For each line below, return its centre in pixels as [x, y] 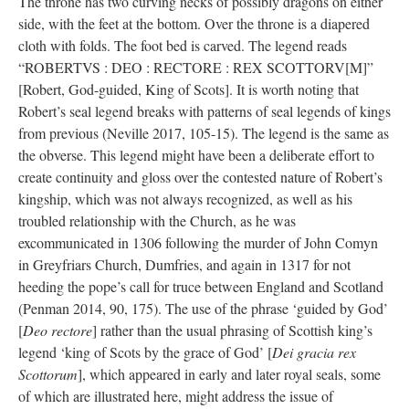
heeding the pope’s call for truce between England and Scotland [201, 286]
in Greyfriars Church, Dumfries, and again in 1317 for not [184, 264]
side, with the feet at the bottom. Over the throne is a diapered [194, 23]
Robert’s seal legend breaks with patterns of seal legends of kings [204, 110]
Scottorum [48, 373]
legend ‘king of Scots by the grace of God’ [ [145, 351]
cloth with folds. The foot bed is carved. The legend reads [183, 45]
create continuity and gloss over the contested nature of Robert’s [200, 176]
